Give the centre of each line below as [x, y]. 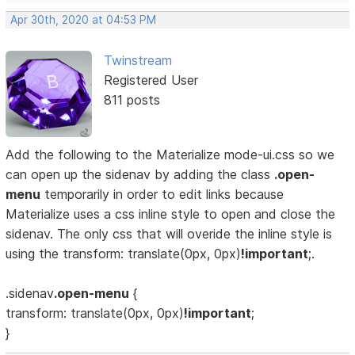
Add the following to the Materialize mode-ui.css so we [170, 154]
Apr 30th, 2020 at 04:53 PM [84, 20]
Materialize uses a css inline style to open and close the [171, 214]
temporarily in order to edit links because [162, 194]
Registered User [151, 80]
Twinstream [137, 61]
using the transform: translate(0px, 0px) [124, 253]
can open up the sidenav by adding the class [140, 174]
